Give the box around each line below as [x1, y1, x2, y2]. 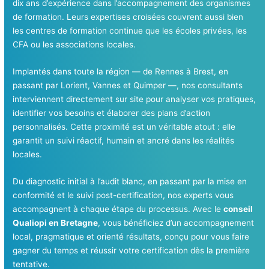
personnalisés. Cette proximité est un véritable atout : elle [13, 121, 236, 131]
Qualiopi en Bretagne [13, 217, 98, 228]
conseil [223, 204, 253, 214]
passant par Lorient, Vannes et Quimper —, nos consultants [13, 80, 243, 90]
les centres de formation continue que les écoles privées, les [13, 26, 247, 36]
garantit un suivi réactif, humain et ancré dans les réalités [13, 135, 235, 145]
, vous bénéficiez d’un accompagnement [98, 217, 255, 228]
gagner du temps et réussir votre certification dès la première [13, 245, 250, 255]
